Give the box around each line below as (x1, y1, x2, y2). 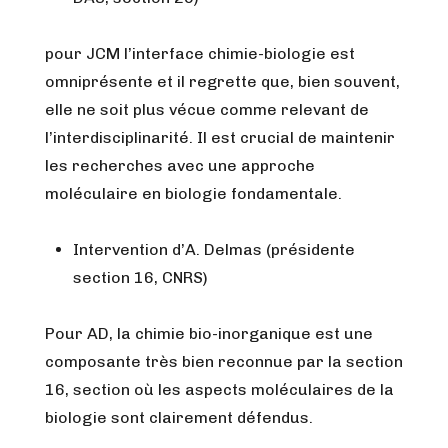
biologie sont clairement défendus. (45, 408, 313, 427)
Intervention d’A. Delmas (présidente (73, 240, 355, 259)
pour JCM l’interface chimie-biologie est (45, 44, 355, 63)
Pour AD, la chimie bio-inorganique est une (45, 324, 373, 343)
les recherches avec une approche (45, 156, 315, 175)
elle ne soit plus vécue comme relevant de (45, 100, 369, 119)
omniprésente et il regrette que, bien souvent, (45, 72, 400, 91)
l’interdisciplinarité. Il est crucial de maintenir (45, 128, 395, 147)
